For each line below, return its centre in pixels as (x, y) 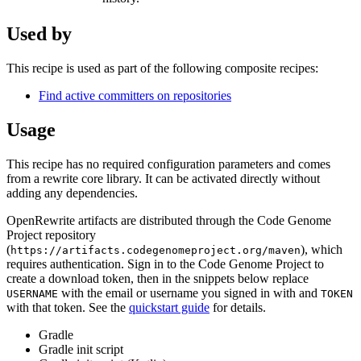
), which (322, 250)
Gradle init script (81, 350)
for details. (239, 308)
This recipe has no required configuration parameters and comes (168, 164)
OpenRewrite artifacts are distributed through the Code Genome (169, 221)
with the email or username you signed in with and (189, 293)
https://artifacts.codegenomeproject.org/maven (156, 251)
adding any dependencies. (72, 193)
